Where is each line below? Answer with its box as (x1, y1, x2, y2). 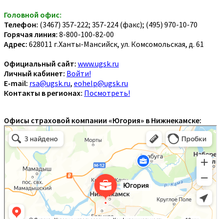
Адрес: (4, 39, 27, 49)
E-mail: (4, 78, 28, 88)
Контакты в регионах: (4, 88, 83, 98)
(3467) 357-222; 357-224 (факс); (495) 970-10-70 (38, 19, 197, 29)
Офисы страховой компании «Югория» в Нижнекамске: (4, 115, 201, 125)
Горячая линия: (4, 29, 58, 39)
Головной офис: (4, 9, 62, 20)
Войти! (66, 68, 91, 78)
